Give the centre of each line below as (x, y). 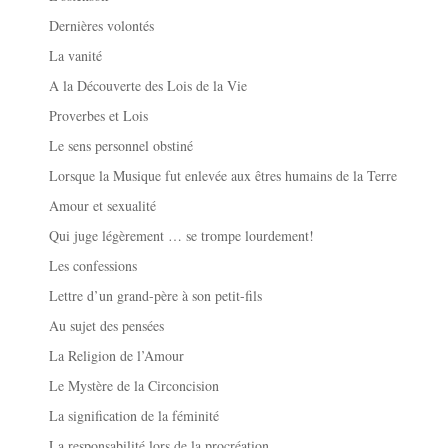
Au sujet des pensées (107, 325)
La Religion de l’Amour (117, 355)
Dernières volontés (102, 25)
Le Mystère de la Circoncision (134, 385)
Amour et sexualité (103, 205)
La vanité (76, 55)
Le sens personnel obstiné (121, 145)
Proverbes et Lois (99, 115)
